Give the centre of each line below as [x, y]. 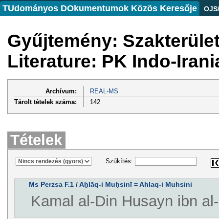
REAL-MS [104, 91]
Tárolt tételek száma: [45, 102]
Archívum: [61, 91]
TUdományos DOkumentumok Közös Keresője [100, 8]
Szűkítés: [120, 161]
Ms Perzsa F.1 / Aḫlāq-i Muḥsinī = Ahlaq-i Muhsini [110, 185]
